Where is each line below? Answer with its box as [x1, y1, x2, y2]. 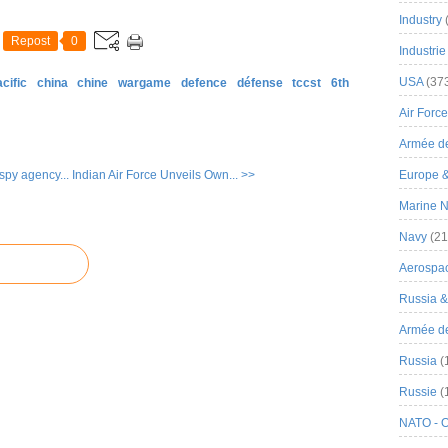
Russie [399, 385, 437, 399]
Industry [399, 13, 442, 27]
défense [236, 76, 283, 90]
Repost [11, 34, 50, 48]
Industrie [399, 44, 446, 58]
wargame [118, 76, 172, 90]
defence [180, 76, 227, 90]
